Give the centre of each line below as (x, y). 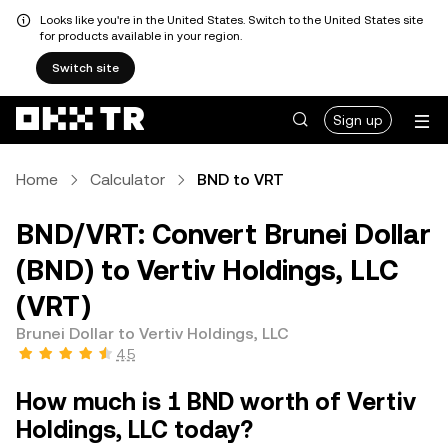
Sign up (358, 120)
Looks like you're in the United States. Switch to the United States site (231, 20)
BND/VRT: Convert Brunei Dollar (223, 234)
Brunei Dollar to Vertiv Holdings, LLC (152, 333)
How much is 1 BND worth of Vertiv (216, 402)
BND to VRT (240, 179)
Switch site (85, 68)
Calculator (127, 179)
